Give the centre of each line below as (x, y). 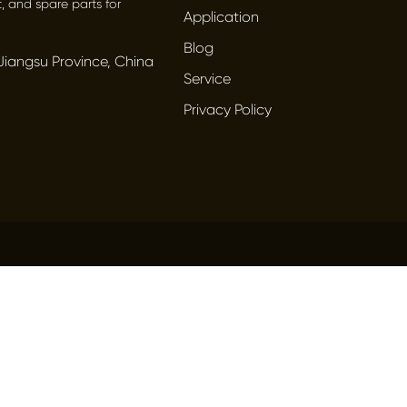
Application (222, 17)
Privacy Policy (228, 109)
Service (208, 79)
